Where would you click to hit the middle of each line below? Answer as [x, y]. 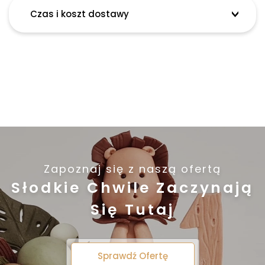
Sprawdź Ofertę [132, 256]
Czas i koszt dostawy [80, 14]
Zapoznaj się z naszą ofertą [132, 169]
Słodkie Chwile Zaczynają [132, 188]
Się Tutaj [132, 209]
